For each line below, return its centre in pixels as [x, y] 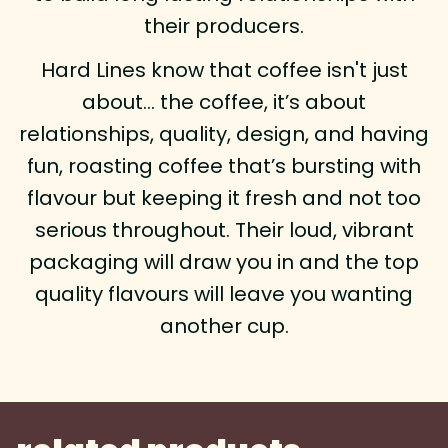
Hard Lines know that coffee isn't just [224, 70]
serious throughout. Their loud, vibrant [224, 230]
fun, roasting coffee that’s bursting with [224, 166]
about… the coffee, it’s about [224, 102]
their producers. [224, 26]
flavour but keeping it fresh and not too [224, 198]
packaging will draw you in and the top [224, 262]
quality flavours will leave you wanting [224, 294]
